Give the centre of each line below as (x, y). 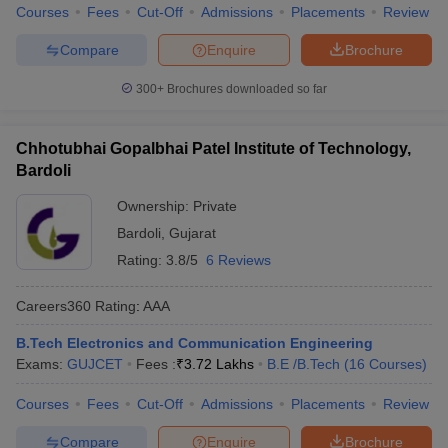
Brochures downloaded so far (245, 89)
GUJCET (95, 364)
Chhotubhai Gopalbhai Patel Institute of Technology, (213, 148)
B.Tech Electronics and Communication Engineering (194, 343)
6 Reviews (238, 260)
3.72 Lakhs (219, 364)
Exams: (41, 364)
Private (215, 206)
